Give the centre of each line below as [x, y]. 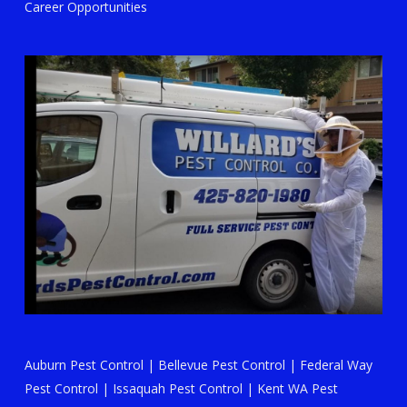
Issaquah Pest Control [177, 388]
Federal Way [336, 365]
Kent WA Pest [297, 388]
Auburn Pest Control [84, 365]
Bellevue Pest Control [221, 365]
